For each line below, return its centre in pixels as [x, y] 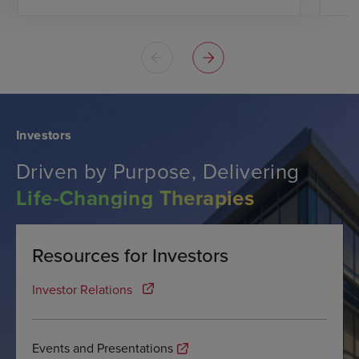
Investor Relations [82, 290]
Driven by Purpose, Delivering [158, 171]
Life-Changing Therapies [135, 198]
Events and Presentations [103, 348]
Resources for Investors [130, 255]
